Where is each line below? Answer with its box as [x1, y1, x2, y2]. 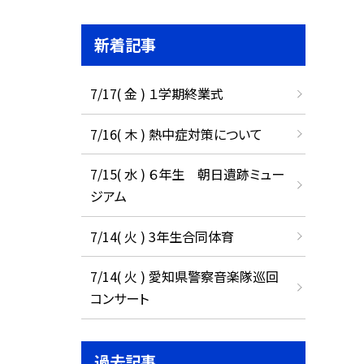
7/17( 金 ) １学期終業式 [89, 84, 223, 104]
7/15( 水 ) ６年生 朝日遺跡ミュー [89, 164, 284, 184]
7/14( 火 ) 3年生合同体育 [89, 226, 234, 246]
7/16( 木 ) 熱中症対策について [89, 123, 262, 144]
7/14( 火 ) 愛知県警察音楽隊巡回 [89, 266, 279, 287]
